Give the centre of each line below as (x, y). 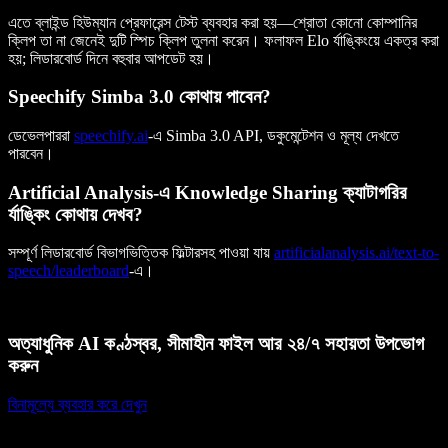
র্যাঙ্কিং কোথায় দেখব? (75, 214)
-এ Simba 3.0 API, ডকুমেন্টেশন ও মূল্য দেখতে (273, 135)
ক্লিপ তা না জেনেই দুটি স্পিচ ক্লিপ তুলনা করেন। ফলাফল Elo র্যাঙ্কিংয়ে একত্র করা (223, 40)
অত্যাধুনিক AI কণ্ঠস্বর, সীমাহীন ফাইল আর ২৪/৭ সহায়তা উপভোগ (216, 344)
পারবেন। (31, 153)
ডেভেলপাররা (41, 135)
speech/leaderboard (68, 271)
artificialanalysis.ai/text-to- (356, 253)
